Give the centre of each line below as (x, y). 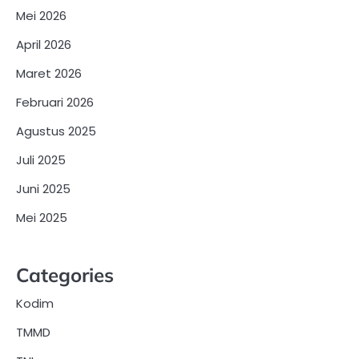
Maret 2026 (49, 74)
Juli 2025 (41, 160)
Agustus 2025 (56, 131)
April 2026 (44, 45)
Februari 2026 (55, 103)
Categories (65, 275)
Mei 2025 (42, 218)
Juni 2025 (43, 189)
